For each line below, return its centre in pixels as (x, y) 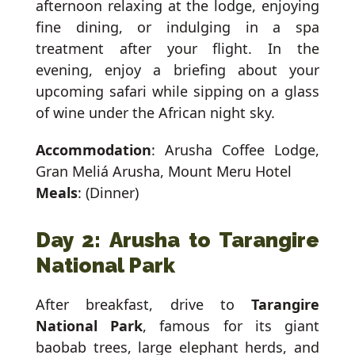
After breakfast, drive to (143, 305)
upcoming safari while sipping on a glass (177, 92)
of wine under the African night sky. (156, 113)
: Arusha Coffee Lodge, (235, 150)
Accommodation (94, 150)
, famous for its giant (231, 326)
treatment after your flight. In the (177, 49)
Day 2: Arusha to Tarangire (177, 240)
